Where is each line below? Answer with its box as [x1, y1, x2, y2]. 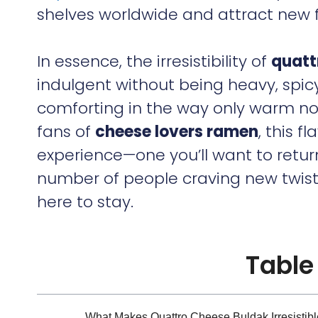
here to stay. [37, 190, 133, 213]
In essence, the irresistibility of [37, 50, 271, 72]
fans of [37, 120, 95, 143]
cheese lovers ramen [95, 120, 258, 143]
